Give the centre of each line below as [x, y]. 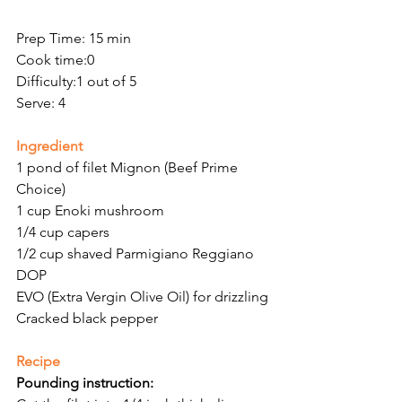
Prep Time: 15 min [74, 39]
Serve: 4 [41, 103]
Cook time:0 [55, 60]
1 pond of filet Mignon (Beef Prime [129, 168]
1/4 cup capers [63, 232]
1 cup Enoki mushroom [90, 211]
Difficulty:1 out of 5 [76, 82]
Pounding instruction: [85, 383]
